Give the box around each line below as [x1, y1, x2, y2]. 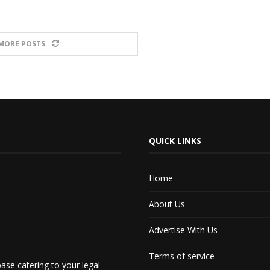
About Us [149, 198, 186, 210]
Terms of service [149, 250, 215, 262]
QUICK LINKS [149, 134, 202, 146]
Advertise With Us [149, 224, 218, 236]
